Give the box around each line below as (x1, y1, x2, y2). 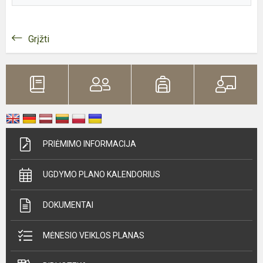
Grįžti (28, 33, 49, 45)
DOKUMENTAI (43, 200, 93, 210)
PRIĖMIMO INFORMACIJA (43, 139, 136, 149)
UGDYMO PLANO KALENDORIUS (43, 170, 160, 179)
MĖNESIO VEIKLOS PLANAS (43, 231, 144, 240)
